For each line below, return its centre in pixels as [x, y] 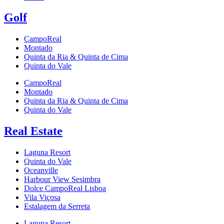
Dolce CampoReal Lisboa [65, 188]
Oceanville [41, 170]
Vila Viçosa [42, 197]
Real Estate [33, 131]
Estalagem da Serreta [57, 206]
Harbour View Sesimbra [62, 179]
